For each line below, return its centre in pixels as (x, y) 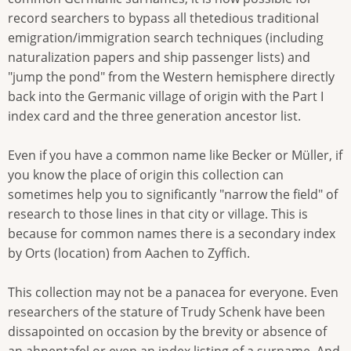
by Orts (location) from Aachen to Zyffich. (129, 253)
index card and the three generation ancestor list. (154, 116)
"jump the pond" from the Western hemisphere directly (171, 77)
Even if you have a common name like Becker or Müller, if (175, 156)
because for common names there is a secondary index (172, 234)
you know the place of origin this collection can (146, 175)
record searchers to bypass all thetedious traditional (163, 18)
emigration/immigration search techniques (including (166, 38)
